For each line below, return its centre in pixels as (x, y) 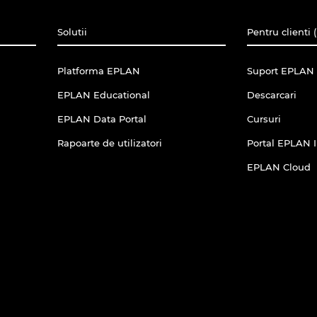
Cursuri (264, 119)
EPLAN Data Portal (102, 119)
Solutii (72, 31)
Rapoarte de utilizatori (109, 143)
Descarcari (272, 94)
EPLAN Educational (103, 94)
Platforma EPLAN (98, 70)
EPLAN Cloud (279, 167)
